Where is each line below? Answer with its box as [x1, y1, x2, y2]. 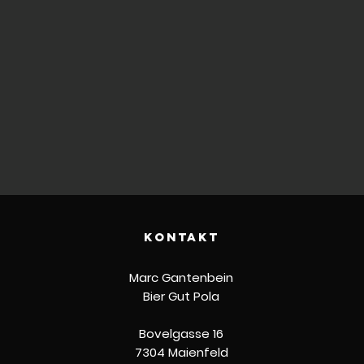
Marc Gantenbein [129, 269, 234, 286]
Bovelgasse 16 [139, 325, 224, 342]
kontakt [143, 229, 219, 245]
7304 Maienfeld [134, 344, 228, 361]
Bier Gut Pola [143, 288, 220, 305]
